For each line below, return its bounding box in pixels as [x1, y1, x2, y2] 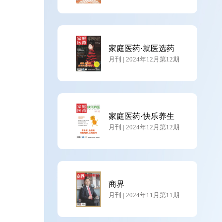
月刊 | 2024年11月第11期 [108, 191, 179, 199]
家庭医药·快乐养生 [108, 112, 174, 120]
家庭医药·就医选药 [108, 44, 174, 53]
